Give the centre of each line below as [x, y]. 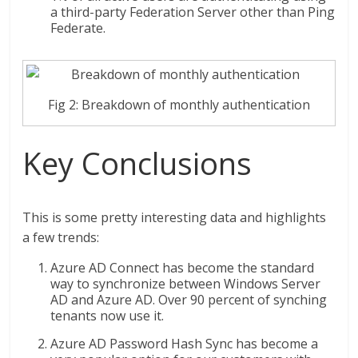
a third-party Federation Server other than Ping [193, 12]
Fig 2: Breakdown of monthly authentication [179, 104]
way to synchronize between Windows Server [186, 283]
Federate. [78, 28]
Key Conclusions [137, 163]
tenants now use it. [107, 315]
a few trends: [61, 237]
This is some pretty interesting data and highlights [175, 217]
